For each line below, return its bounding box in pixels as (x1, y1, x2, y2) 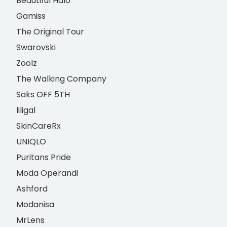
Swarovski (16, 42, 56, 54)
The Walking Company (16, 73, 107, 85)
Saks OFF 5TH (16, 89, 70, 101)
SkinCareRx (16, 120, 61, 132)
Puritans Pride (16, 152, 71, 164)
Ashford (16, 183, 48, 195)
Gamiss (16, 10, 46, 22)
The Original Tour (16, 26, 85, 38)
